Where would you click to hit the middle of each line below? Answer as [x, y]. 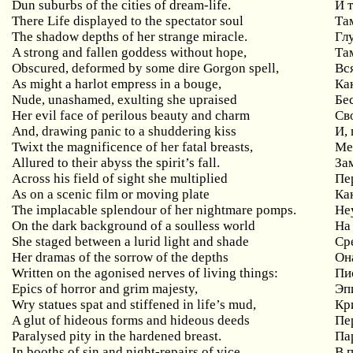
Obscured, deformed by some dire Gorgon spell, [146, 68]
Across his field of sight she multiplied [120, 178]
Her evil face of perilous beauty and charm [131, 115]
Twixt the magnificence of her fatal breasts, [133, 147]
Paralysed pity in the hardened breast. [117, 336]
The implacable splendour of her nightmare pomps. [154, 210]
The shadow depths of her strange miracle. [130, 37]
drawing [65, 131]
